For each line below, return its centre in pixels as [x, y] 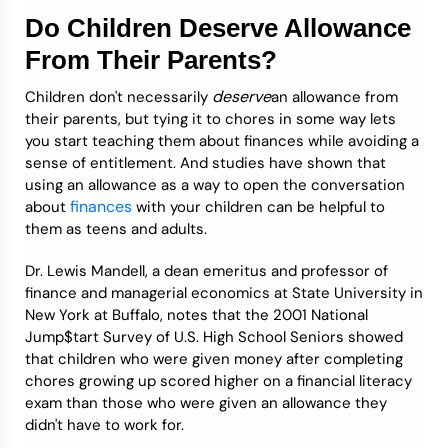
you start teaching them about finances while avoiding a [222, 141]
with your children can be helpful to [258, 207]
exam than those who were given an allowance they [206, 403]
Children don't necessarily [118, 97]
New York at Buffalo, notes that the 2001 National [196, 315]
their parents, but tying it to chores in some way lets [210, 119]
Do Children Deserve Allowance [218, 28]
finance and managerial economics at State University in [224, 293]
